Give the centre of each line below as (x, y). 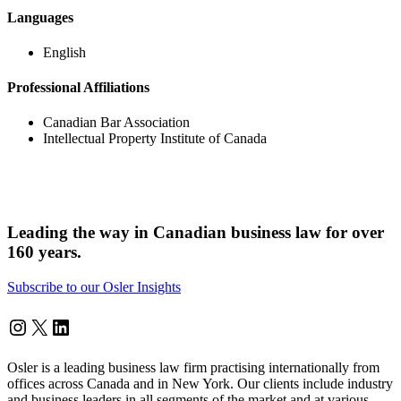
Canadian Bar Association (116, 123)
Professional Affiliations (78, 88)
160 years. (44, 252)
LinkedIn (89, 326)
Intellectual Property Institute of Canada (155, 139)
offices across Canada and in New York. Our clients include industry (200, 383)
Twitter (59, 326)
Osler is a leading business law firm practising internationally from (193, 367)
